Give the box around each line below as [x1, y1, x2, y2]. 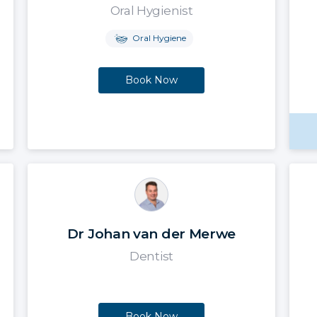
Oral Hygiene [129, 32, 186, 43]
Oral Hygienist [110, 3, 193, 18]
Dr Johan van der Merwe [67, 226, 236, 243]
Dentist [129, 249, 173, 264]
